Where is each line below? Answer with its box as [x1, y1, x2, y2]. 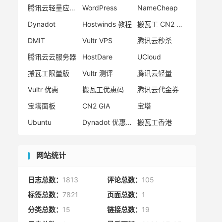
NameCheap [137, 3, 178, 12]
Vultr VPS [82, 36, 113, 45]
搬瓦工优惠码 [82, 85, 124, 94]
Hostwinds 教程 [82, 20, 132, 29]
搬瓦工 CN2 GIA [176, 20, 182, 29]
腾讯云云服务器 [28, 53, 76, 61]
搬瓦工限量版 [28, 69, 69, 78]
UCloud [137, 53, 161, 61]
